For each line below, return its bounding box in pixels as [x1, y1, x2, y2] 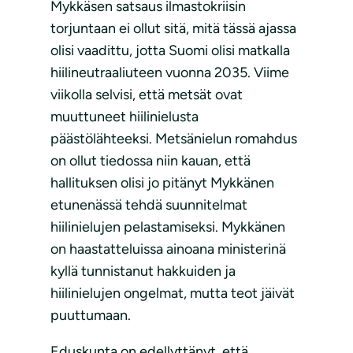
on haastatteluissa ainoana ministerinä [50, 240, 286, 258]
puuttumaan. [50, 307, 134, 325]
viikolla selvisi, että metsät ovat [50, 86, 243, 104]
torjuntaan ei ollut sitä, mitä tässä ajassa [50, 20, 296, 38]
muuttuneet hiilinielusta [50, 108, 199, 126]
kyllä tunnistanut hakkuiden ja [50, 262, 236, 281]
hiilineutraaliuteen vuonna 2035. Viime [50, 64, 289, 82]
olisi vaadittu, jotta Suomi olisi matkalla [50, 42, 290, 60]
